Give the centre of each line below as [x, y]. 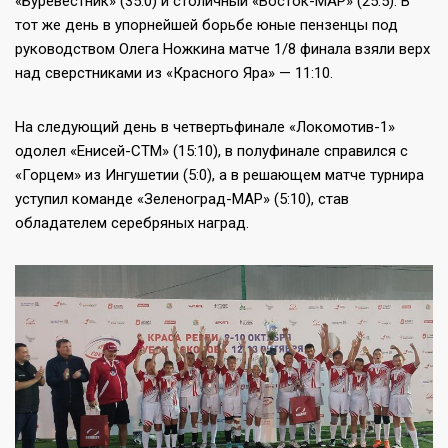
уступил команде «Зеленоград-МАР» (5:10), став [182, 198]
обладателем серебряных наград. [132, 222]
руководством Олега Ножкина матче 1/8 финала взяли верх [222, 48]
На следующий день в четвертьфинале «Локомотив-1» [205, 126]
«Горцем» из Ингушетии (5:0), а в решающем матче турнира [219, 174]
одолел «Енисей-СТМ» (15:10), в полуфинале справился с [211, 150]
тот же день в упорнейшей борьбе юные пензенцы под [206, 24]
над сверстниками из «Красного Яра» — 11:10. [174, 72]
